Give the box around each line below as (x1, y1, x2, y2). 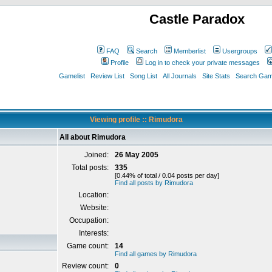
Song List (129, 72, 157, 80)
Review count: (62, 262, 110, 270)
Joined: (84, 151, 110, 159)
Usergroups (222, 47, 257, 55)
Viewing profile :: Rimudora (89, 115, 183, 124)
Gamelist (58, 72, 85, 80)
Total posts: (72, 163, 110, 172)
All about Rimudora (59, 133, 126, 141)
